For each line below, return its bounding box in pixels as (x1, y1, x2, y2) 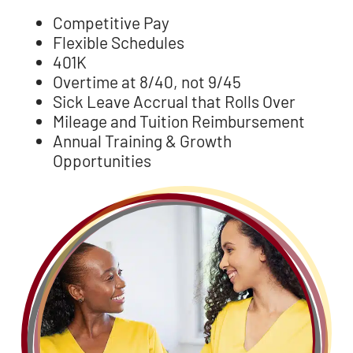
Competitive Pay (52, 13, 169, 33)
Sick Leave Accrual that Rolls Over (52, 91, 295, 112)
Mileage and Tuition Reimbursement (52, 111, 305, 132)
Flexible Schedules (52, 32, 184, 53)
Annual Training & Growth (52, 131, 232, 151)
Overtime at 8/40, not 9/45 (52, 72, 241, 92)
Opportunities (52, 150, 151, 171)
